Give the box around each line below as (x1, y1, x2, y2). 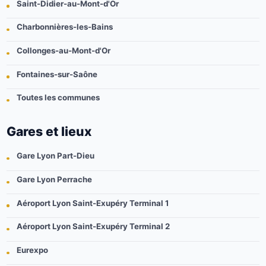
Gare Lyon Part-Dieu (17, 151, 95, 161)
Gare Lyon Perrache (17, 175, 93, 184)
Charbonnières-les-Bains (17, 22, 113, 32)
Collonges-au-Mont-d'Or (17, 45, 111, 55)
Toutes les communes (17, 93, 100, 103)
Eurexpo (17, 245, 49, 255)
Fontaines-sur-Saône (17, 69, 98, 79)
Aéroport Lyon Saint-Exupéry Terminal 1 (17, 198, 170, 208)
